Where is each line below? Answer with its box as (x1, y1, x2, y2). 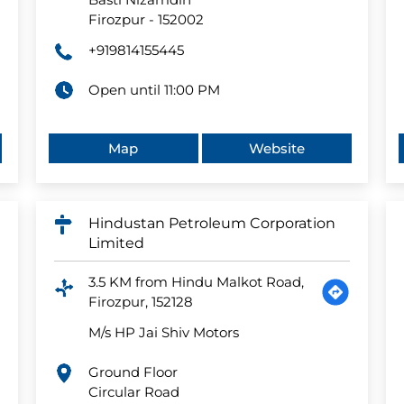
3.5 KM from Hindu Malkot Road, (87, 273, 304, 291)
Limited (87, 234, 144, 252)
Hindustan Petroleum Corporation (87, 215, 335, 233)
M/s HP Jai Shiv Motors (87, 324, 239, 342)
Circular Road (87, 383, 179, 401)
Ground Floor (87, 363, 178, 381)
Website (249, 140, 306, 158)
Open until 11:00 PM (87, 81, 220, 99)
